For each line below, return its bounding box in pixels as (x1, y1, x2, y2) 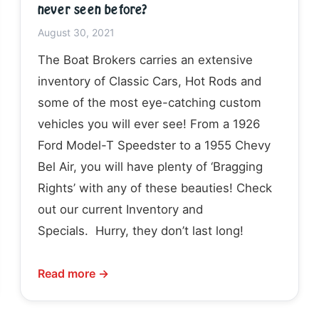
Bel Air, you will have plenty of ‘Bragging (38, 159, 263, 174)
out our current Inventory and (38, 202, 203, 216)
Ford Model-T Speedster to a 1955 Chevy (38, 137, 271, 152)
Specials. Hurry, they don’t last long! (38, 223, 244, 238)
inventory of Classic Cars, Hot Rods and (38, 73, 261, 88)
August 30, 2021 (38, 26, 115, 38)
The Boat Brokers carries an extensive (38, 52, 253, 67)
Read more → (38, 266, 109, 281)
